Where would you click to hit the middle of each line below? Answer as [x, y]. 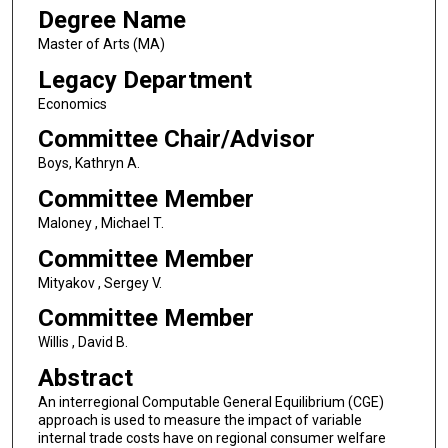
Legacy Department [144, 79]
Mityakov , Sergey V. [99, 282]
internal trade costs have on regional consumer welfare [211, 437]
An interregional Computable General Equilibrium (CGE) [210, 401]
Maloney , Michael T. [100, 222]
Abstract [85, 377]
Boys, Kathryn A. [88, 163]
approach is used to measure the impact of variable [199, 419]
